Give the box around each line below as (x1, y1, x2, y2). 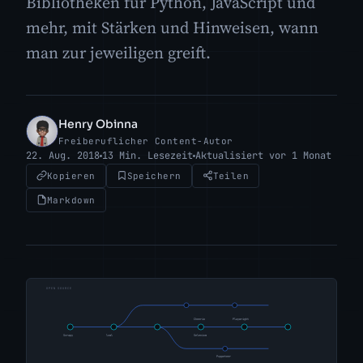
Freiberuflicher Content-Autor (58, 135, 233, 147)
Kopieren (47, 169, 96, 181)
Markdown (47, 194, 96, 206)
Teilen (212, 169, 250, 181)
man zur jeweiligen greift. (26, 41, 211, 64)
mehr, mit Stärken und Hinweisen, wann (26, 15, 318, 39)
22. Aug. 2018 (26, 148, 100, 162)
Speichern (126, 169, 181, 181)
